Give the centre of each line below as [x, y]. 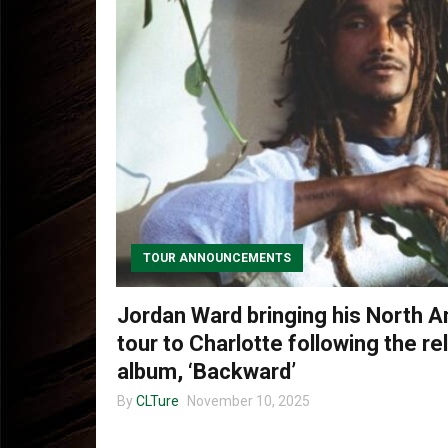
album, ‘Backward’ [206, 371]
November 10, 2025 [248, 400]
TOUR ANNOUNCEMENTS [217, 258]
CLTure [157, 400]
